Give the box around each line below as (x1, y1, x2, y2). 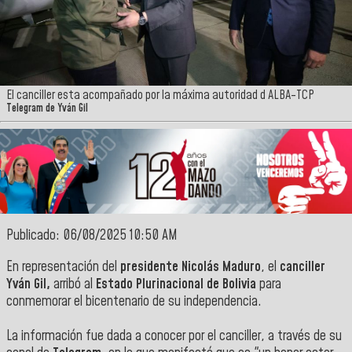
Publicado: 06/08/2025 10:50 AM (6, 226, 178, 246)
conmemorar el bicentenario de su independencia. (6, 291, 262, 311)
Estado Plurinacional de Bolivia (96, 274, 256, 294)
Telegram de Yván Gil (6, 101, 88, 116)
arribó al (50, 274, 96, 294)
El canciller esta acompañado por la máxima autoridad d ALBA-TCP (6, 86, 314, 104)
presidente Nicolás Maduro (120, 257, 261, 277)
